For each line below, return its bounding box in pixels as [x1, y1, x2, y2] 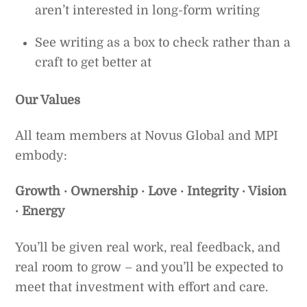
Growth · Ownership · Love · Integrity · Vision [15, 184, 287, 199]
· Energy [15, 204, 66, 219]
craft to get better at [35, 56, 152, 70]
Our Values [15, 93, 81, 107]
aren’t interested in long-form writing [35, 3, 260, 18]
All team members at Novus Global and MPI [15, 128, 279, 143]
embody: [15, 148, 68, 162]
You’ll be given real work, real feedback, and [15, 240, 281, 254]
